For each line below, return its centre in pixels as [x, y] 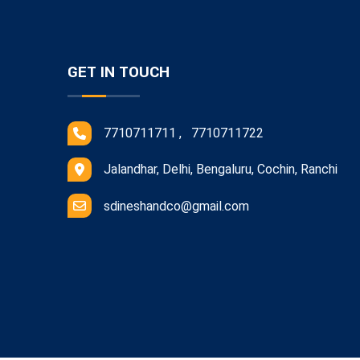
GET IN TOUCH [119, 72]
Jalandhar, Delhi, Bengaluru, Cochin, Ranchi [221, 169]
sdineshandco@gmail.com [176, 206]
